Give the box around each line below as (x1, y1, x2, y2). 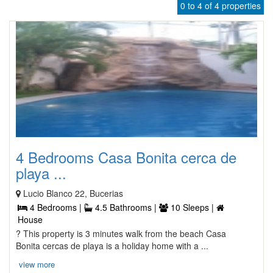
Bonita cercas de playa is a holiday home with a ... (16, 239, 208, 252)
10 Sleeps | (168, 201, 216, 213)
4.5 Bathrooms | (93, 201, 159, 213)
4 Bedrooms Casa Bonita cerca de (16, 146, 236, 168)
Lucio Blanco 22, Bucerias (23, 187, 123, 199)
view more (19, 258, 55, 270)
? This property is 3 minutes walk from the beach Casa (16, 227, 226, 239)
